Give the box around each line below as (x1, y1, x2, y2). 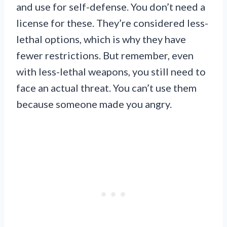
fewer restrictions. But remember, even (16, 49, 194, 61)
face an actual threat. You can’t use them (16, 81, 197, 94)
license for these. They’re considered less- (16, 16, 208, 29)
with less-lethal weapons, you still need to (16, 65, 206, 78)
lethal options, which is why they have (16, 32, 186, 45)
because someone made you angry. (16, 97, 172, 110)
